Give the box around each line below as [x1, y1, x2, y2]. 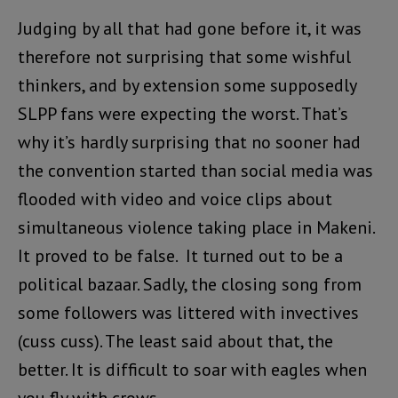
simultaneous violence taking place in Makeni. [18, 216, 374, 240]
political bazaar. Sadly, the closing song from [18, 273, 362, 297]
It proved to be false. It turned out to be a [18, 244, 343, 268]
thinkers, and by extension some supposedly [18, 74, 356, 98]
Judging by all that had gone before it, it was [18, 17, 362, 41]
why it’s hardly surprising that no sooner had [18, 131, 361, 155]
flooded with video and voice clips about [18, 187, 332, 211]
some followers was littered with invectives [18, 301, 359, 325]
